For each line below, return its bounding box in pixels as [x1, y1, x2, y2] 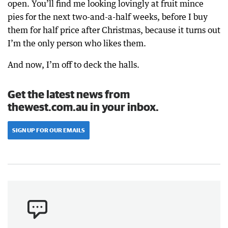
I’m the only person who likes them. [8, 38, 146, 48]
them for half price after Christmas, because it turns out [8, 25, 220, 35]
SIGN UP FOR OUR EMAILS [12, 127, 85, 133]
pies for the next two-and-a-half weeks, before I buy [8, 12, 208, 22]
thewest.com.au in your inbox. [8, 100, 159, 113]
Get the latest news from [8, 88, 130, 100]
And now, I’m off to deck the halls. [8, 60, 139, 70]
